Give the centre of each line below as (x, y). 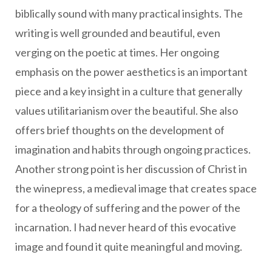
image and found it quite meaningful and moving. (129, 247)
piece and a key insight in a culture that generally (129, 91)
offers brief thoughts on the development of (120, 130)
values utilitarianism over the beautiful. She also (127, 111)
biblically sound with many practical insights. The (129, 14)
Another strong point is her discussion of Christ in (131, 169)
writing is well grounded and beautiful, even (118, 33)
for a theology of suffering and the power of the (128, 208)
